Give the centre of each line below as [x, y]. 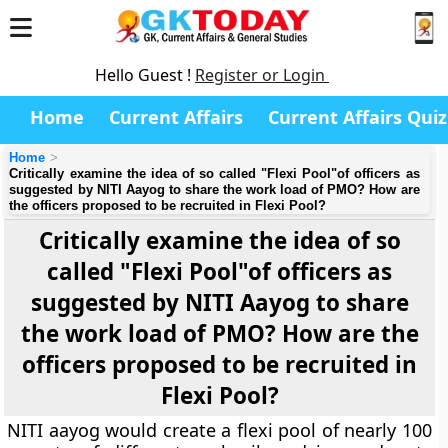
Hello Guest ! [145, 75]
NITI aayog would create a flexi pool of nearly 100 [219, 430]
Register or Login [262, 75]
